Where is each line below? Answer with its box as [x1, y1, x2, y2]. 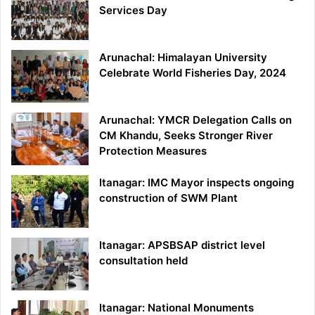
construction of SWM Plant [99, 191, 238, 205]
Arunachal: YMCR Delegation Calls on [99, 113, 292, 127]
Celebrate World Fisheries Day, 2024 [99, 66, 286, 80]
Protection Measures [99, 144, 207, 158]
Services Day [99, 4, 167, 18]
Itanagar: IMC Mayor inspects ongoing [99, 176, 294, 190]
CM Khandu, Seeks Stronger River [99, 129, 273, 143]
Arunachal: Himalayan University [99, 51, 267, 65]
